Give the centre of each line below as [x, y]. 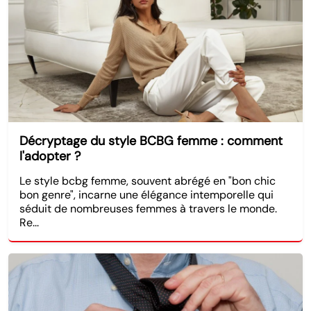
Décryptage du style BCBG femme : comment [151, 141]
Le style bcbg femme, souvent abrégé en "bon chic [148, 180]
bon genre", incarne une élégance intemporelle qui [146, 194]
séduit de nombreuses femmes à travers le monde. [148, 208]
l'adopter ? [50, 156]
